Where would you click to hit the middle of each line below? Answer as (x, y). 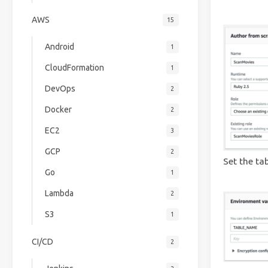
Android (59, 47)
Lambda (59, 194)
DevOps (60, 89)
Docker (58, 110)
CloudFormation (74, 68)
